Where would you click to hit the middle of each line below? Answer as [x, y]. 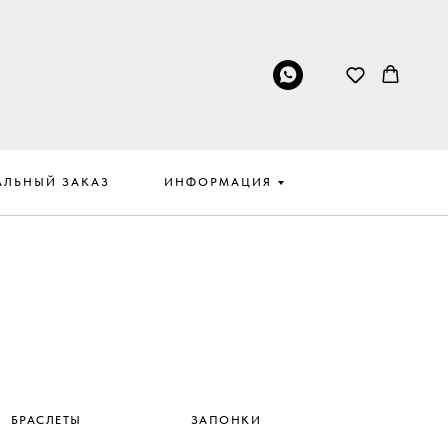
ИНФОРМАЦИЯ [218, 182]
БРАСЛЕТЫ [46, 419]
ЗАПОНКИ [226, 419]
